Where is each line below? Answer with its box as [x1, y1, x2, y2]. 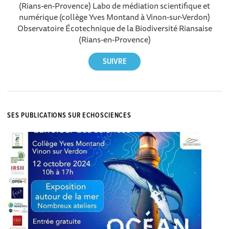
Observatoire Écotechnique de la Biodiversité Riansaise [17, 21, 212, 35]
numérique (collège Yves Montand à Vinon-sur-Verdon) [19, 10, 210, 24]
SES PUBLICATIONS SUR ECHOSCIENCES [7, 110, 131, 120]
